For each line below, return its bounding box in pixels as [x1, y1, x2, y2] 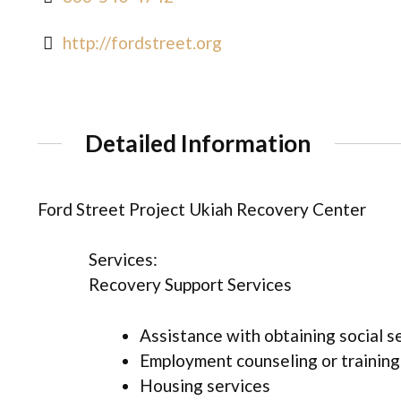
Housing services [140, 374, 270, 396]
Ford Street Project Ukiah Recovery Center [38, 198, 366, 219]
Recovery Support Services [89, 274, 292, 295]
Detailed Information [85, 128, 311, 158]
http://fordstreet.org [62, 32, 222, 54]
